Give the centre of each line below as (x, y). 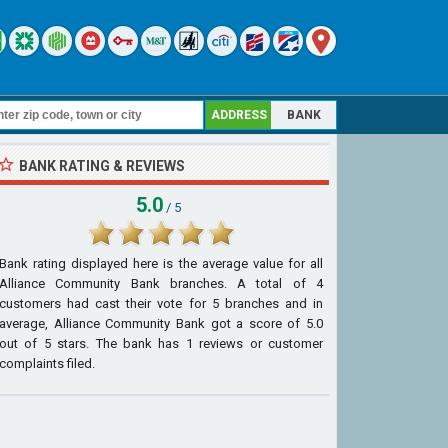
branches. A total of (238, 283)
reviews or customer (258, 343)
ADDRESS (239, 115)
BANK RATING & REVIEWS (102, 166)
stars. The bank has (118, 343)
